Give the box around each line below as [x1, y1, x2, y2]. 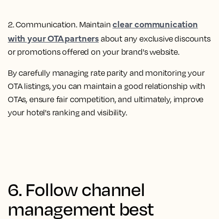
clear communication [112, 18, 198, 30]
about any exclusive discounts [99, 34, 211, 44]
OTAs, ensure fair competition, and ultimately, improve [8, 94, 204, 104]
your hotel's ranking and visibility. [8, 108, 127, 117]
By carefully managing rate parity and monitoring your [8, 68, 205, 78]
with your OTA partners [8, 32, 99, 44]
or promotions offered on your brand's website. [8, 47, 179, 57]
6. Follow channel [8, 178, 145, 200]
